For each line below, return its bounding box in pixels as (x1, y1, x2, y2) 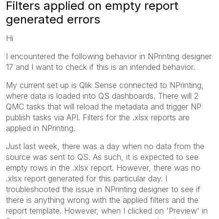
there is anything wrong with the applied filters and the (6, 195, 198, 205)
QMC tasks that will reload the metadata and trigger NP (6, 101, 201, 111)
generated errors (6, 12, 100, 26)
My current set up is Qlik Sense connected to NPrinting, (6, 80, 204, 90)
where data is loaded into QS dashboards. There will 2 (6, 90, 198, 101)
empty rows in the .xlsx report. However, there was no (6, 162, 200, 173)
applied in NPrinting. (6, 123, 75, 133)
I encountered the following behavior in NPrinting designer (6, 51, 212, 61)
